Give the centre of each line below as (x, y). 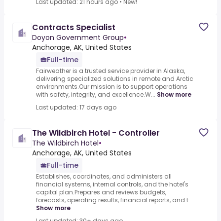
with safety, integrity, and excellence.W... (96, 95)
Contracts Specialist (74, 28)
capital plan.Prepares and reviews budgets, (101, 192)
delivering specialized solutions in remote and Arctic (115, 79)
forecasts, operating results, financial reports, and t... (114, 200)
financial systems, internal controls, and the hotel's (112, 184)
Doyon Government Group (78, 38)
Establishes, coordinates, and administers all (104, 177)
